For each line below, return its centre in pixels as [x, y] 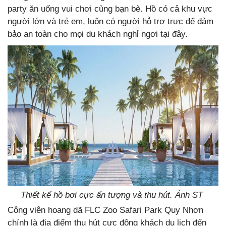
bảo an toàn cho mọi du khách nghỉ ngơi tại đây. [98, 34]
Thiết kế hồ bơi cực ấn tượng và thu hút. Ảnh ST [113, 195]
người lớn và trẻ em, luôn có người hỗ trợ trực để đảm [110, 22]
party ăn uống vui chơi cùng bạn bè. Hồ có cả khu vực [110, 9]
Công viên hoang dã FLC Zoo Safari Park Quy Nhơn [105, 210]
